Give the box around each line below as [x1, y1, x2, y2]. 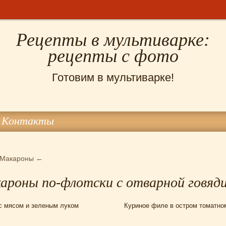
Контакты [2, 115, 54, 127]
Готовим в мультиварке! [52, 71, 174, 84]
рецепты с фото [47, 46, 179, 66]
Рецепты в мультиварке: [16, 30, 210, 50]
